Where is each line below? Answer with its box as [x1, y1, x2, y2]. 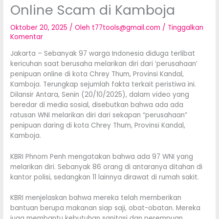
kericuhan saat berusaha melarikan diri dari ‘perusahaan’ [10, 59, 198, 68]
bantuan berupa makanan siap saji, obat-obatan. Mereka [10, 203, 201, 213]
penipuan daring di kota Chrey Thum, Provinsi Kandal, [10, 120, 186, 130]
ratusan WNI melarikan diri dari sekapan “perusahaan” [10, 110, 188, 120]
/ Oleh [69, 22, 92, 32]
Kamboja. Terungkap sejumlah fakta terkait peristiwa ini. [10, 79, 197, 89]
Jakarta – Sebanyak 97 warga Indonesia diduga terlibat [10, 48, 196, 58]
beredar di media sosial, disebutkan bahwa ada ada [10, 100, 184, 109]
